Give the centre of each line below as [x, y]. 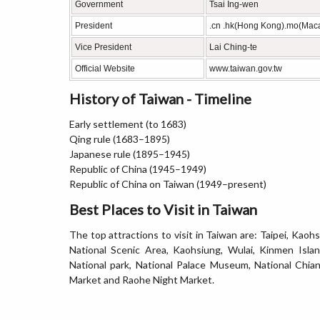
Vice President [103, 47]
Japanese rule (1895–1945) [130, 154]
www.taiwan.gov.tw [246, 69]
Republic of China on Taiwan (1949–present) [168, 184]
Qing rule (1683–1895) [120, 139]
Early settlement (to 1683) [128, 124]
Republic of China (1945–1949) [138, 169]
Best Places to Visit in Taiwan [163, 209]
